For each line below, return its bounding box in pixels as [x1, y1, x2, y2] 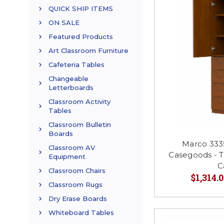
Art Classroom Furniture [48, 46, 128, 55]
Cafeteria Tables [48, 60, 104, 69]
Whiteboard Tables [48, 208, 114, 217]
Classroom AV [48, 143, 95, 152]
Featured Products [48, 32, 113, 41]
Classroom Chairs [48, 166, 105, 175]
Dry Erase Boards [48, 194, 107, 203]
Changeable [48, 74, 88, 83]
